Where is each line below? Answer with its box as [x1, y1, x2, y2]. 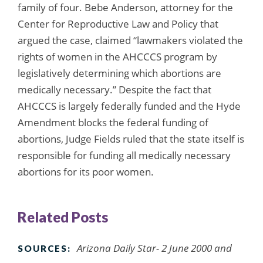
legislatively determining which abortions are [18, 66, 221, 80]
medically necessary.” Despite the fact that [18, 82, 211, 96]
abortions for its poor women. [18, 164, 154, 178]
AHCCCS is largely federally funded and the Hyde [18, 99, 241, 113]
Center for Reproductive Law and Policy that [18, 16, 218, 31]
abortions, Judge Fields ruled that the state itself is [18, 131, 244, 146]
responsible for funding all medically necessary [18, 148, 231, 162]
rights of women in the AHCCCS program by [18, 49, 217, 63]
